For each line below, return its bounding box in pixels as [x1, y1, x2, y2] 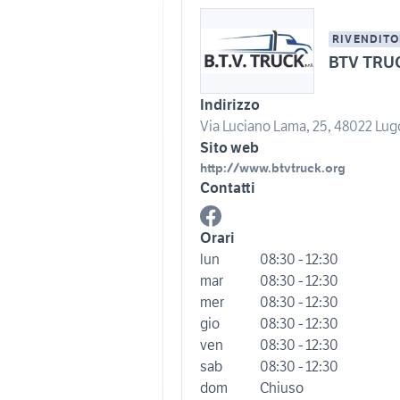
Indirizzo [200, 96, 260, 113]
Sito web [200, 138, 259, 156]
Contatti [200, 179, 255, 196]
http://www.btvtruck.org [200, 160, 346, 176]
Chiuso [260, 379, 304, 396]
